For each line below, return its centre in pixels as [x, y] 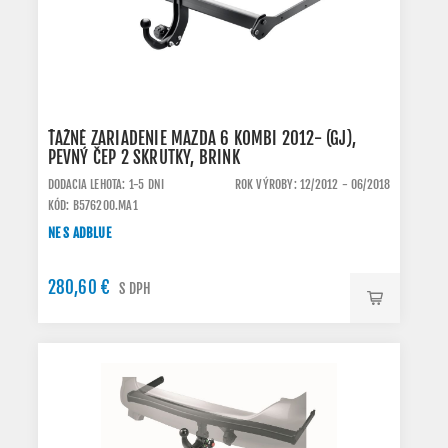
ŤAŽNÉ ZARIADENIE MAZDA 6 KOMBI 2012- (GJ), [201, 138]
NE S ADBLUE [79, 233]
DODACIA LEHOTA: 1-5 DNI [106, 184]
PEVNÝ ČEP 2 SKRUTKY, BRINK [143, 157]
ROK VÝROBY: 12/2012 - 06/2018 [312, 184]
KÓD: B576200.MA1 [92, 205]
